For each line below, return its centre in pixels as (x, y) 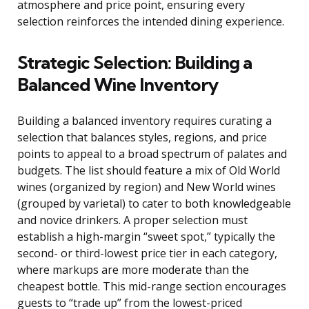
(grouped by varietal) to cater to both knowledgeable (154, 204)
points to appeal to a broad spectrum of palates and (152, 154)
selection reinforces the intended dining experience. (151, 22)
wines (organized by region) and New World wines (147, 187)
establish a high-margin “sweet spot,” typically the (146, 237)
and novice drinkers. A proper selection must (132, 220)
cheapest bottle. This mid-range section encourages (152, 287)
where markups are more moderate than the (133, 270)
